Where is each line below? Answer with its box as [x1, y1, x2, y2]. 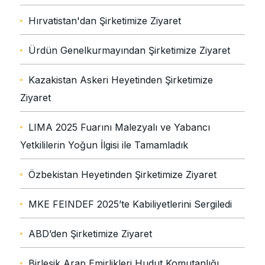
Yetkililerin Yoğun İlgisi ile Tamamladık [20, 139, 188, 151]
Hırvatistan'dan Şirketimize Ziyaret [28, 15, 181, 27]
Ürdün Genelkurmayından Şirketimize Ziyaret [28, 44, 230, 57]
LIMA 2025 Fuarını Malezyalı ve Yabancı [28, 121, 210, 134]
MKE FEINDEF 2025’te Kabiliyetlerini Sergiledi [28, 198, 232, 211]
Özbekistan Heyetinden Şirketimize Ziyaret [28, 169, 216, 181]
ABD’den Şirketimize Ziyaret [28, 228, 152, 240]
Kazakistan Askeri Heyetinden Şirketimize [28, 74, 213, 86]
